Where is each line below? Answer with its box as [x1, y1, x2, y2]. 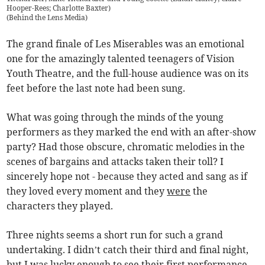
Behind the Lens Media [9, 12, 86, 22]
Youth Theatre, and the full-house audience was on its [7, 67, 249, 79]
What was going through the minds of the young [7, 111, 224, 123]
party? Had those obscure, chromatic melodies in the [7, 140, 245, 153]
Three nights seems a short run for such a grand [7, 228, 224, 241]
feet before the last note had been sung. [7, 82, 186, 94]
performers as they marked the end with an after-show [7, 125, 257, 138]
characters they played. [7, 199, 114, 212]
